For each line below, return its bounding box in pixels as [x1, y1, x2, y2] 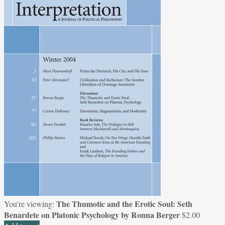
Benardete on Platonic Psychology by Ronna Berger [4, 208, 180, 220]
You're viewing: [4, 198, 56, 209]
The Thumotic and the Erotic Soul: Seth [56, 197, 192, 209]
